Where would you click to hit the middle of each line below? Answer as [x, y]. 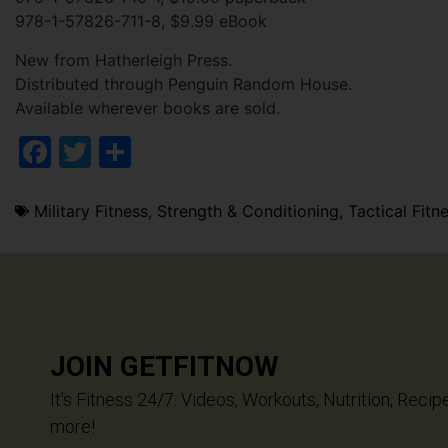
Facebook [125, 151]
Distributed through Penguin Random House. [183, 83]
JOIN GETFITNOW [164, 367]
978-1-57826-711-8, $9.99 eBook [141, 21]
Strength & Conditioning [248, 210]
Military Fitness [91, 210]
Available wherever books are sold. [147, 107]
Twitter [145, 151]
